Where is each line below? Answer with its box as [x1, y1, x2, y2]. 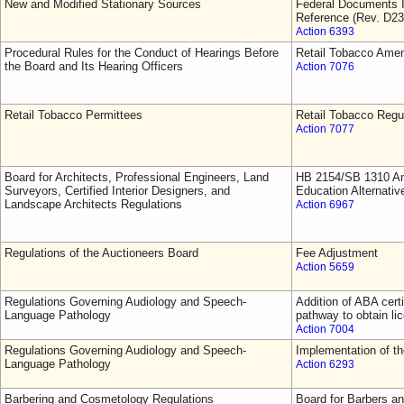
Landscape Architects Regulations [5, 197, 182, 211]
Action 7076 [296, 61, 354, 72]
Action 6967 [296, 199, 354, 210]
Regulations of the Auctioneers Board [5, 246, 198, 260]
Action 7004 [296, 324, 354, 335]
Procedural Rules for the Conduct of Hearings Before [5, 46, 279, 60]
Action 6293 [296, 359, 354, 370]
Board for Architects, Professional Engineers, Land [5, 170, 269, 184]
